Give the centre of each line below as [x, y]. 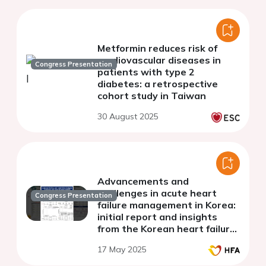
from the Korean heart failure [167, 228]
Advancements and [143, 181]
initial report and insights [157, 216]
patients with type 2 [146, 72]
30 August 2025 [128, 116]
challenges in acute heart [157, 193]
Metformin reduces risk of [157, 48]
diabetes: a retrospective [158, 83]
